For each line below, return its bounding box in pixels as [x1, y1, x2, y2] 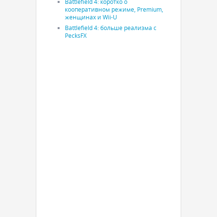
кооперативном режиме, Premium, [65, 5, 163, 13]
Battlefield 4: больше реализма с [65, 23, 156, 31]
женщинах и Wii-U [65, 13, 117, 21]
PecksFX [65, 31, 87, 39]
